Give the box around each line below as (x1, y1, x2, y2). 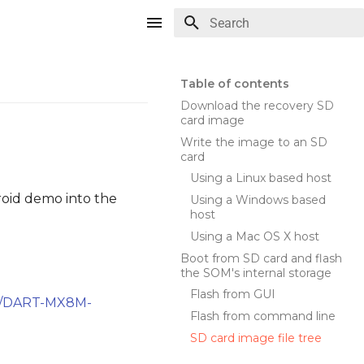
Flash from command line (190, 309, 336, 323)
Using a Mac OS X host (190, 228, 319, 244)
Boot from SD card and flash (180, 250, 342, 266)
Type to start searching (210, 45, 330, 58)
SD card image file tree (190, 330, 322, 345)
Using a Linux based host (190, 171, 331, 186)
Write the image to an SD (180, 134, 327, 149)
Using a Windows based (190, 193, 326, 207)
